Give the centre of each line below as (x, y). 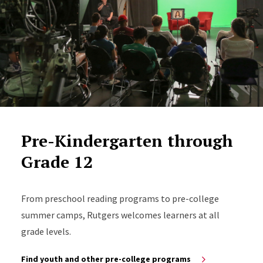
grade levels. (46, 231)
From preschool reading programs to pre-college (120, 198)
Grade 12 (57, 161)
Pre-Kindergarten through (127, 140)
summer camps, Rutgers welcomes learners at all (120, 215)
